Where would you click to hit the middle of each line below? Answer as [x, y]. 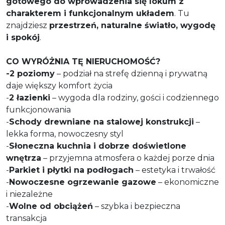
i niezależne [29, 194]
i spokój [23, 37]
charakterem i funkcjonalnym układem [90, 13]
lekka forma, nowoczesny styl [65, 134]
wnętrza [24, 158]
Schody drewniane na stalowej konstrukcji [101, 122]
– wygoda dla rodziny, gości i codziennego [135, 97]
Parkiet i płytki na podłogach [71, 170]
